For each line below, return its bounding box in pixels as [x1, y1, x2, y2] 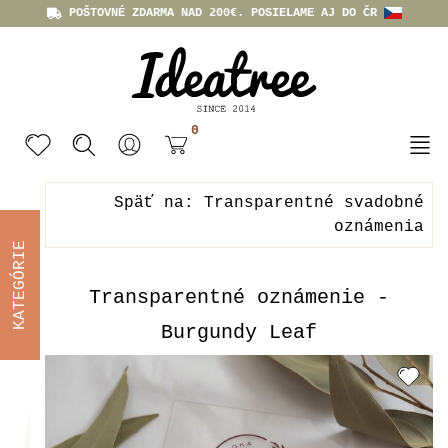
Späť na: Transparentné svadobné [114, 194, 424, 212]
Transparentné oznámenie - [89, 286, 389, 309]
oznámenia [334, 218, 424, 236]
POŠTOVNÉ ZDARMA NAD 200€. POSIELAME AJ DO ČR [61, 6, 384, 20]
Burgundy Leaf [161, 321, 317, 344]
